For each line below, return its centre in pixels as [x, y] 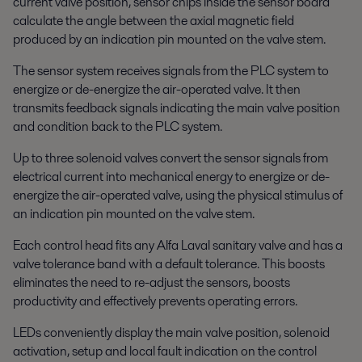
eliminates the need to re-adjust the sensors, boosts [152, 282]
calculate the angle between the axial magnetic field [154, 20]
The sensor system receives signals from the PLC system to [171, 70]
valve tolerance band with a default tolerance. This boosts [169, 263]
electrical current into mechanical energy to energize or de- [171, 176]
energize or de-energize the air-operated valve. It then [157, 89]
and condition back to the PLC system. [118, 126]
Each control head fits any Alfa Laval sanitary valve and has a [178, 245]
